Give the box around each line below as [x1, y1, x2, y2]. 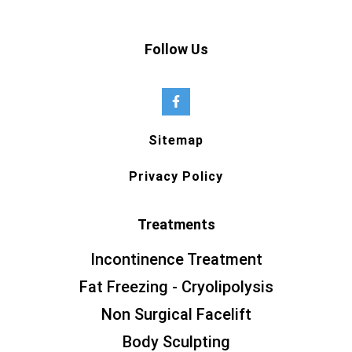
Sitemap [148, 133, 203, 148]
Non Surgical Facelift [101, 305, 251, 324]
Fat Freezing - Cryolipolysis [79, 277, 273, 297]
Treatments [137, 216, 215, 233]
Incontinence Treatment [90, 250, 262, 269]
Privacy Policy [129, 169, 223, 185]
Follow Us [144, 40, 208, 57]
